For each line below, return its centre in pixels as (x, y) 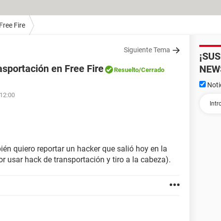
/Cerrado (151, 70)
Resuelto (126, 70)
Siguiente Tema (147, 50)
